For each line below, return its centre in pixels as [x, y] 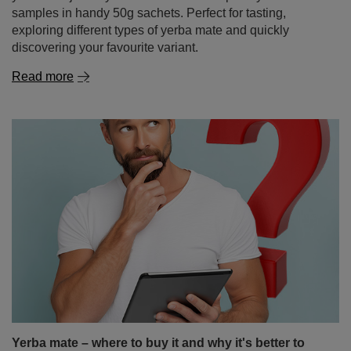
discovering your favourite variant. [105, 47]
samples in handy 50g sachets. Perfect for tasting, [149, 13]
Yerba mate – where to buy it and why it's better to [158, 343]
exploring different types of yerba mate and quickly [150, 30]
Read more [43, 76]
